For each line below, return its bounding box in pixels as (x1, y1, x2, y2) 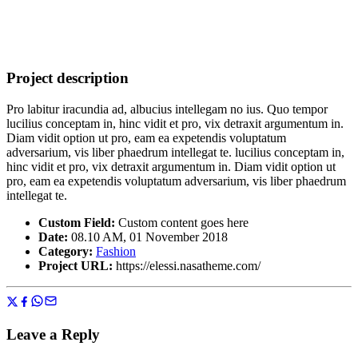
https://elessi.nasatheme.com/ (116, 258, 261, 272)
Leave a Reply (6, 325, 100, 343)
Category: (38, 244, 93, 258)
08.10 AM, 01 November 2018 (68, 229, 228, 244)
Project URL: (38, 258, 116, 272)
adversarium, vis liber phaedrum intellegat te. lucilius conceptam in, (6, 145, 344, 159)
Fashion (96, 244, 136, 258)
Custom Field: (38, 215, 115, 229)
